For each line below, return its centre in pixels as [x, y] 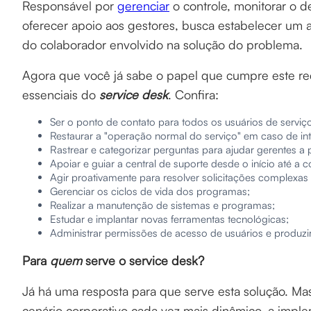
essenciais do [61, 94]
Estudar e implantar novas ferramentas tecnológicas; [169, 219]
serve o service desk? [146, 260]
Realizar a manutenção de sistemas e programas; [162, 205]
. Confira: [193, 94]
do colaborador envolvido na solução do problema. [162, 44]
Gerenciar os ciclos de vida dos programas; [150, 191]
